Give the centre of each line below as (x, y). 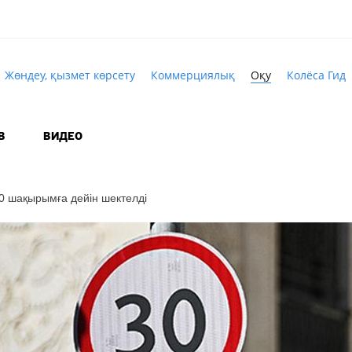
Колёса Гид (316, 75)
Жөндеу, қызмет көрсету (70, 75)
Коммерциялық (192, 75)
